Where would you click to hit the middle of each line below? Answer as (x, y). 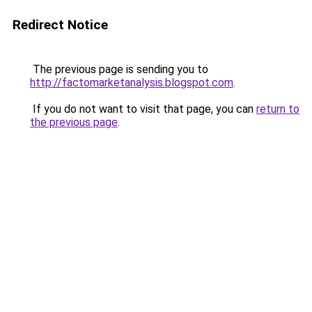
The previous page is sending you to (119, 69)
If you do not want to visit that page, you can (143, 109)
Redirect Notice (60, 25)
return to (278, 109)
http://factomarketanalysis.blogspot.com (132, 83)
